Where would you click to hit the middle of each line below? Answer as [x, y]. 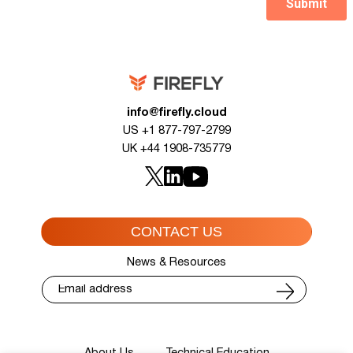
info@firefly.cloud [176, 113]
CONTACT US [176, 232]
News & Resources [176, 263]
